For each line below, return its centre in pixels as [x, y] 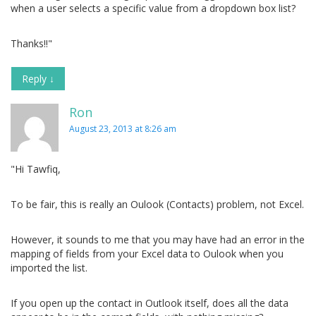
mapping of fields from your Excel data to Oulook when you [147, 254]
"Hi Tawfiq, [36, 169]
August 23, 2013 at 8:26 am [123, 129]
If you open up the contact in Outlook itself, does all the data [150, 303]
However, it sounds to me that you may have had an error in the [158, 240]
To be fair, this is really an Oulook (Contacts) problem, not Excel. [157, 205]
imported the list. [49, 268]
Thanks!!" [31, 44]
